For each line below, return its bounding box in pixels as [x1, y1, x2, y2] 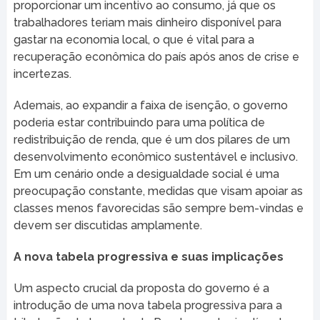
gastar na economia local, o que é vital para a [13, 33, 254, 47]
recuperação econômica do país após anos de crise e [13, 50, 299, 64]
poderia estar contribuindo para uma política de [13, 116, 265, 130]
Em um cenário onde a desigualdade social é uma [13, 167, 279, 181]
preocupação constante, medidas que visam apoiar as [13, 184, 303, 199]
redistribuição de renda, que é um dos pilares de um [13, 133, 290, 147]
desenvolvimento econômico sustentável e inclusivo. [13, 150, 298, 164]
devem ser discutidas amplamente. [13, 219, 202, 233]
